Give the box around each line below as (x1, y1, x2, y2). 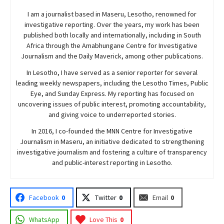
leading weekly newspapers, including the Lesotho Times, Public (15, 78, 208, 87)
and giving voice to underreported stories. (48, 109, 176, 119)
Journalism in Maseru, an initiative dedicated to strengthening (19, 136, 204, 146)
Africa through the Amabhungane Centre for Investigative (26, 40, 197, 50)
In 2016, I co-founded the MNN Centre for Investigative (31, 126, 192, 135)
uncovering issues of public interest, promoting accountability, (18, 99, 206, 108)
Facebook (29, 192, 59, 202)
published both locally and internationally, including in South (23, 30, 201, 39)
